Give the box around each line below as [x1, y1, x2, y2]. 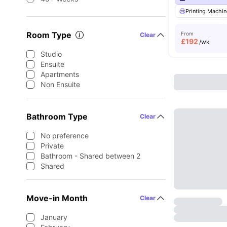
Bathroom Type [26, 111, 88, 122]
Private [41, 141, 64, 150]
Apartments [41, 70, 79, 79]
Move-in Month [26, 193, 88, 203]
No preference [41, 131, 89, 140]
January [41, 213, 67, 221]
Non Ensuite [41, 80, 80, 89]
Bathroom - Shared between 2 [41, 152, 140, 160]
